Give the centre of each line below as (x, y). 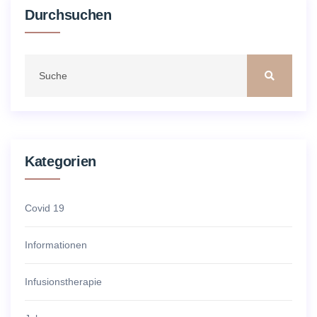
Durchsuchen (68, 15)
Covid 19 (45, 208)
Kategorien (60, 162)
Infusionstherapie (63, 282)
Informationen (56, 245)
